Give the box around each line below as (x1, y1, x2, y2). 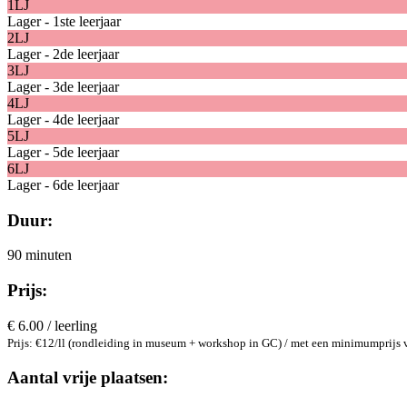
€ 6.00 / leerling (7, 317, 97, 333)
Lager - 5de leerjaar (7, 144, 119, 161)
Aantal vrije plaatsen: (7, 367, 168, 387)
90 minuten (7, 247, 72, 263)
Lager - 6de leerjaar (7, 177, 119, 194)
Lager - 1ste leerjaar (7, 14, 121, 30)
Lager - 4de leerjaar (7, 112, 119, 128)
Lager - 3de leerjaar (7, 79, 119, 95)
